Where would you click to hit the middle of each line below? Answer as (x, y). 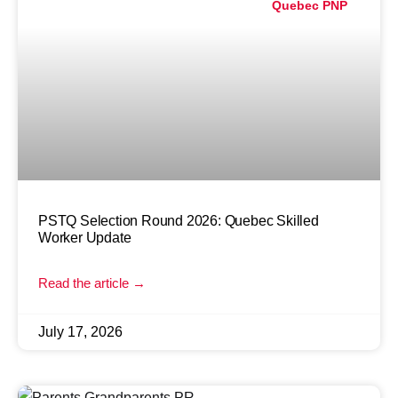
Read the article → (92, 283)
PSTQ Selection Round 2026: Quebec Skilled (179, 220)
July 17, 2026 (80, 331)
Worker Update (85, 237)
